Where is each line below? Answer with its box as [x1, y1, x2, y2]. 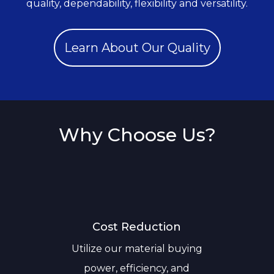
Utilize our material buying [71, 242, 202, 254]
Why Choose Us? [58, 123, 216, 146]
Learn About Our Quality [64, 40, 210, 55]
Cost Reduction [92, 220, 182, 234]
